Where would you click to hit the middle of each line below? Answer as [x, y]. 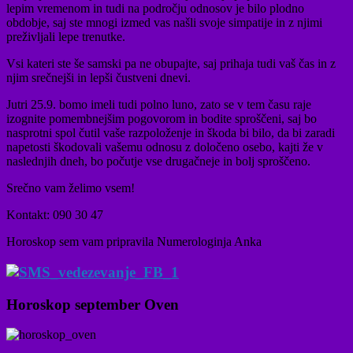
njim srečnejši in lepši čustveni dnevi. [98, 78]
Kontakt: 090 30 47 [55, 215]
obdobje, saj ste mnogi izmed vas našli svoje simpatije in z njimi [164, 23]
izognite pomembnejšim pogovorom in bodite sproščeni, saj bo [162, 119]
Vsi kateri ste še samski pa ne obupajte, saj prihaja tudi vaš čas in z [171, 64]
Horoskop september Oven [93, 304]
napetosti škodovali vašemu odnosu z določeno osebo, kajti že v [165, 147]
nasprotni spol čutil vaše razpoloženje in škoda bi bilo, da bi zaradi [171, 133]
